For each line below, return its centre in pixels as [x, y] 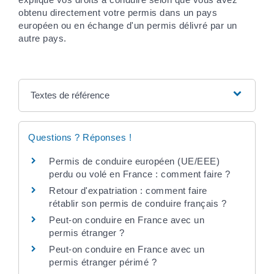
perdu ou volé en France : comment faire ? [140, 174]
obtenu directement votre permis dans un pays [118, 12]
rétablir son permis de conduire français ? [138, 203]
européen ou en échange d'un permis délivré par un [128, 25]
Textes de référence [70, 95]
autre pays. [43, 38]
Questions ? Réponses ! [80, 137]
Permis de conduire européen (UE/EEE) [134, 161]
